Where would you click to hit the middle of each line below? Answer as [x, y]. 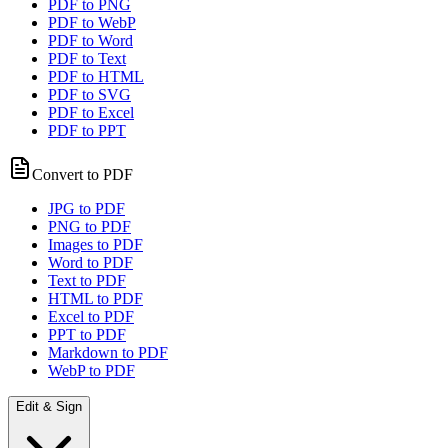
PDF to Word [90, 40]
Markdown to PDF [108, 352]
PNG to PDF [89, 226]
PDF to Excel [91, 112]
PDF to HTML [96, 76]
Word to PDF [90, 262]
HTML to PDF [95, 298]
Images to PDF [95, 244]
